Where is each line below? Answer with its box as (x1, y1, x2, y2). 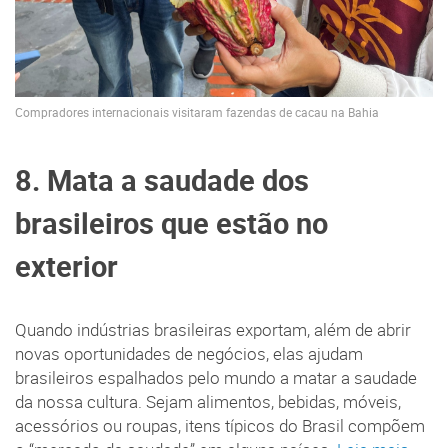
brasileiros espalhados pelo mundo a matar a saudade (15, 366, 417, 389)
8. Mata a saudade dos (15, 160, 309, 199)
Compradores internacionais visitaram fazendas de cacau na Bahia (15, 105, 379, 121)
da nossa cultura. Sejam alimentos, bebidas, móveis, (15, 390, 401, 413)
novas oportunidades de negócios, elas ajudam (15, 342, 363, 365)
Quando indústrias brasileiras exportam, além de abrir (15, 318, 411, 341)
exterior (15, 246, 118, 285)
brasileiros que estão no (15, 203, 328, 242)
